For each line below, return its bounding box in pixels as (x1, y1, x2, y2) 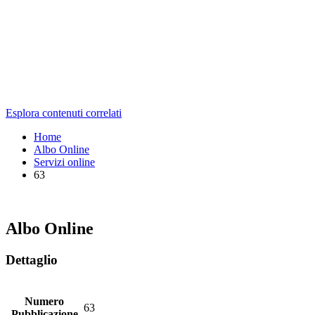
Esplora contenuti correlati (6, 106, 122, 119)
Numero (25, 295, 64, 308)
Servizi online (34, 155, 95, 168)
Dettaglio (6, 252, 58, 267)
